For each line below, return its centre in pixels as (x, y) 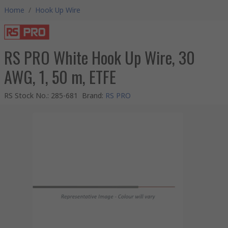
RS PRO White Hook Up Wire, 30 (99, 57)
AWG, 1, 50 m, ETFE (60, 77)
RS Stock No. (26, 95)
